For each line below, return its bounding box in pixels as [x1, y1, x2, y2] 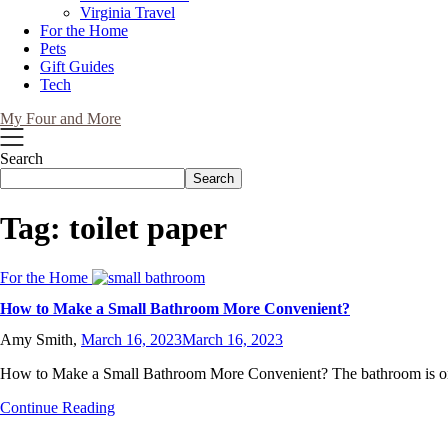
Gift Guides [40, 58, 114, 75]
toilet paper [69, 210, 227, 247]
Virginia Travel [80, 4, 175, 21]
